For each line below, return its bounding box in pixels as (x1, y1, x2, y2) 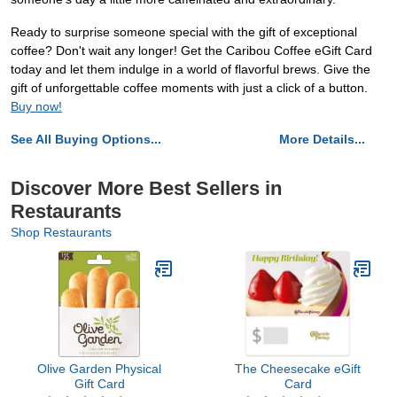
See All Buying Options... (11, 132, 161, 147)
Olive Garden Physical (37, 362, 161, 377)
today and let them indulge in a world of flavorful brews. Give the (11, 62, 370, 77)
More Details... (279, 132, 365, 147)
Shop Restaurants (11, 225, 112, 240)
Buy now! (11, 99, 62, 114)
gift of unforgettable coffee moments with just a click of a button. (11, 81, 368, 96)
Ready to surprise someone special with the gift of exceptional (11, 25, 357, 40)
